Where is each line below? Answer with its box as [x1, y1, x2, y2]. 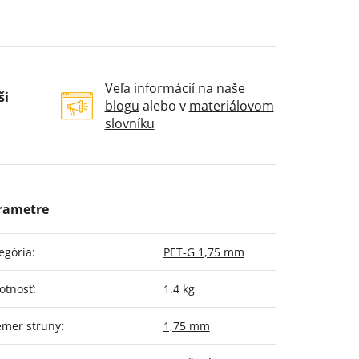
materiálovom [188, 97, 274, 115]
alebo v [139, 97, 189, 115]
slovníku [104, 115, 155, 133]
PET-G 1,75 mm [163, 244, 244, 260]
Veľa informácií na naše [104, 79, 245, 98]
